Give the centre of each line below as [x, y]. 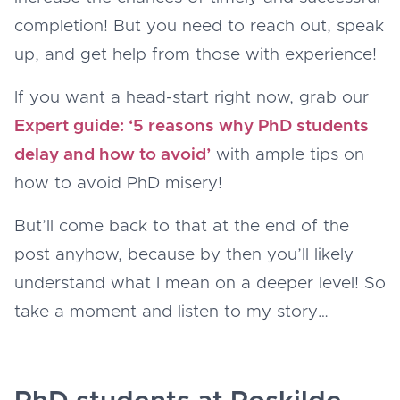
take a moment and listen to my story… [171, 312]
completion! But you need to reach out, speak [199, 26]
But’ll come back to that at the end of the [182, 226]
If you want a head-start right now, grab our [192, 97]
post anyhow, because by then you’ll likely [184, 254]
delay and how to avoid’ [112, 154]
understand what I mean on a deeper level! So [200, 283]
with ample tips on [287, 154]
